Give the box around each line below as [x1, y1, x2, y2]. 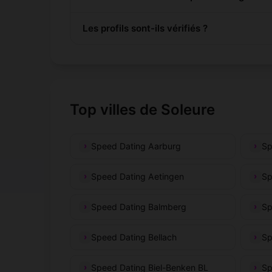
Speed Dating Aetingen [91, 171, 185, 182]
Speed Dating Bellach [91, 231, 177, 242]
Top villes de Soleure [70, 100, 216, 118]
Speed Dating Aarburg [91, 140, 182, 151]
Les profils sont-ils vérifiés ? [83, 22, 208, 34]
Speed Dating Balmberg [91, 201, 187, 212]
